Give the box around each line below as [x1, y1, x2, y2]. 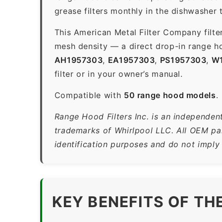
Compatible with [54, 90, 124, 100]
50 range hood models [123, 90, 216, 100]
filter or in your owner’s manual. [54, 68, 183, 79]
